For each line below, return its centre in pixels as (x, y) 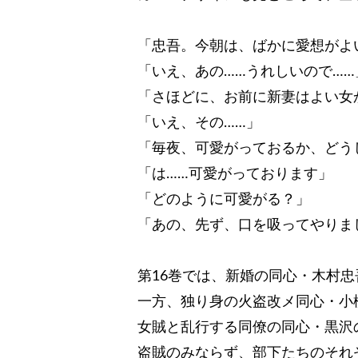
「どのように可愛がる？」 (224, 200)
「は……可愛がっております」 (235, 175)
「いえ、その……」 (199, 123)
